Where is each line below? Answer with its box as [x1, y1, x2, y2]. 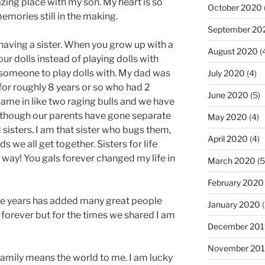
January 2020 [207, 199, 260, 209]
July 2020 [207, 68, 245, 78]
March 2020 [207, 156, 256, 166]
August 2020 [207, 46, 258, 56]
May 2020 [207, 112, 247, 122]
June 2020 [207, 90, 248, 100]
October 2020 [207, 2, 262, 12]
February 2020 [207, 177, 264, 188]
